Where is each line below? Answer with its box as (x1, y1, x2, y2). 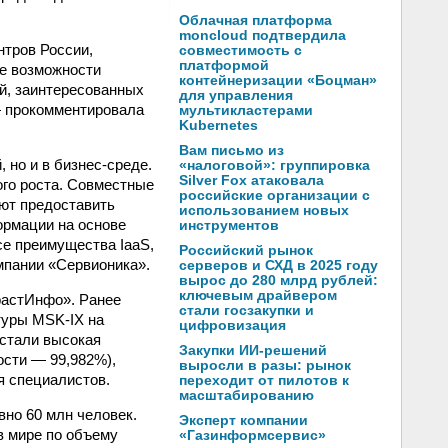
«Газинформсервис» (179, 428, 326, 443)
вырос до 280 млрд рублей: (179, 273, 378, 288)
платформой (179, 58, 269, 73)
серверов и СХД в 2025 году (179, 258, 378, 273)
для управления (179, 88, 293, 103)
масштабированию (179, 388, 314, 403)
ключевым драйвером (179, 288, 337, 303)
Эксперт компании (179, 413, 308, 428)
